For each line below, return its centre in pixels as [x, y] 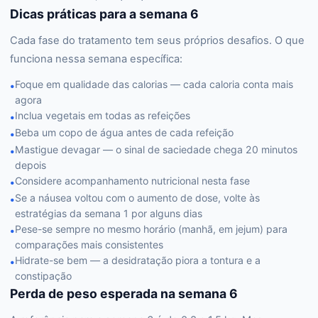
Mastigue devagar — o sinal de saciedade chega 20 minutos [156, 149]
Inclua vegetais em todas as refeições [103, 115]
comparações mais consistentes [89, 245]
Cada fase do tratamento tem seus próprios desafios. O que [157, 40]
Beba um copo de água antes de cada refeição [124, 132]
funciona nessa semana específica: [96, 59]
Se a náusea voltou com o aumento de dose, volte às [137, 198]
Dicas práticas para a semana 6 [104, 14]
